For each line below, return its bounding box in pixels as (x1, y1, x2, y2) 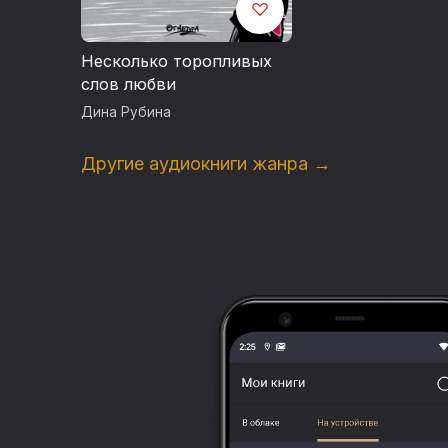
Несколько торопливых (80, 50, 272, 71)
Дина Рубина (80, 103, 171, 120)
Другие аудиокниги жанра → (80, 152, 331, 174)
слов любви (80, 73, 176, 94)
